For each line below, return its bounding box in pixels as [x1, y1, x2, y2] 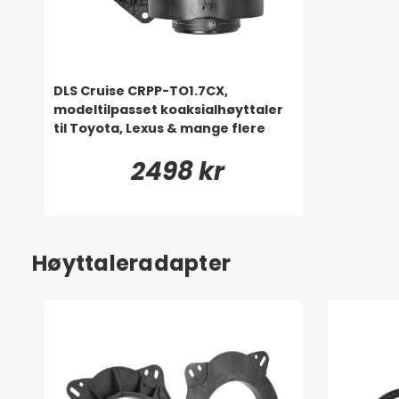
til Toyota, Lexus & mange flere [53, 118, 265, 137]
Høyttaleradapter [32, 248, 231, 278]
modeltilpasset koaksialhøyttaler [53, 100, 283, 118]
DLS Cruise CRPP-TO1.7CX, [53, 81, 228, 100]
